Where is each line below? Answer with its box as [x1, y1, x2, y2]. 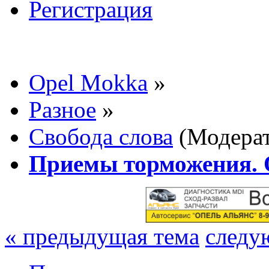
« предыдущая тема [5, 223, 199, 249]
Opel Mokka [29, 69, 148, 95]
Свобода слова [29, 123, 173, 150]
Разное [29, 96, 96, 122]
